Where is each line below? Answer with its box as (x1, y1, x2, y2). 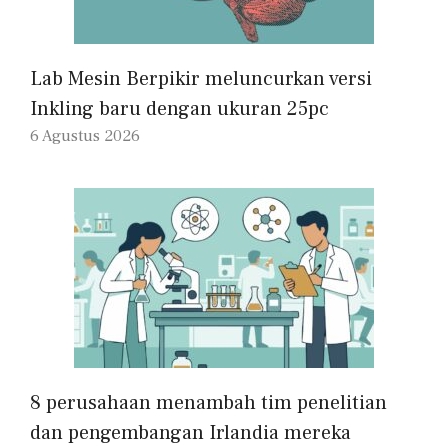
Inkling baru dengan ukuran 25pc (30, 96, 329, 123)
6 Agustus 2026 (30, 126, 140, 147)
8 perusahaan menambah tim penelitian (30, 390, 387, 417)
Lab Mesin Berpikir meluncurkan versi (30, 66, 372, 93)
